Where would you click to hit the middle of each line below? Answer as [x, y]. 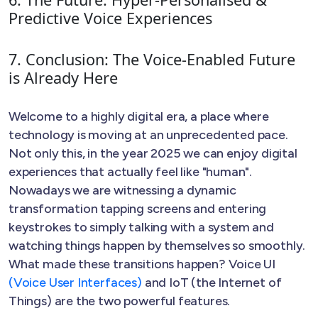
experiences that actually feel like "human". [131, 171]
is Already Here [63, 77]
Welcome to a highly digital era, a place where [139, 116]
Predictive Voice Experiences [110, 18]
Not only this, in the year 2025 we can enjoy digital [153, 153]
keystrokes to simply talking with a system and [141, 227]
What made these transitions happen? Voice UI [142, 264]
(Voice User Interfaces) [75, 282]
